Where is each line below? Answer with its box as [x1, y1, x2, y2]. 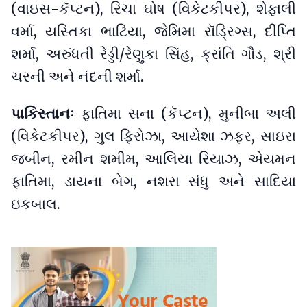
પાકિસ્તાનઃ [11, 104, 81, 123]
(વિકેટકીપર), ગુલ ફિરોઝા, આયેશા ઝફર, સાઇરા [11, 127, 296, 145]
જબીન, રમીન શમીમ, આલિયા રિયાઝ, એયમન [11, 149, 296, 168]
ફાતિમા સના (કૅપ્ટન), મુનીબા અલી [81, 104, 296, 123]
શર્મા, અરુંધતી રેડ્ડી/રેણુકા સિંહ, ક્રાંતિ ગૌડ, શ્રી [11, 45, 296, 64]
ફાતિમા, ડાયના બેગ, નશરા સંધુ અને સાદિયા [11, 172, 296, 191]
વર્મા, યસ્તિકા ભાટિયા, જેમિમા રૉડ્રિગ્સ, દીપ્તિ [11, 23, 296, 41]
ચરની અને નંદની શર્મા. [11, 68, 144, 86]
